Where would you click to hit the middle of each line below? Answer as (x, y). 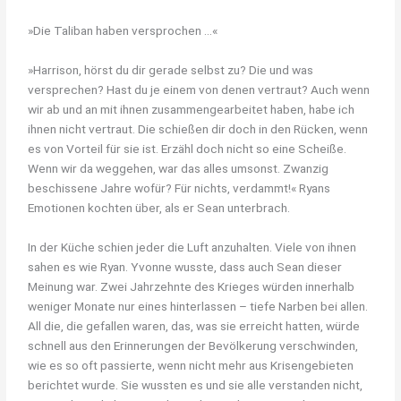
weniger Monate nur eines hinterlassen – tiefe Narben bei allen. (198, 306)
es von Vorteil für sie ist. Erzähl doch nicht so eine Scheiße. (188, 148)
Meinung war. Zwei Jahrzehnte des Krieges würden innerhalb (192, 286)
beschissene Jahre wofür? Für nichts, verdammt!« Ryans (179, 188)
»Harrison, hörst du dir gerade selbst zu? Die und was (171, 69)
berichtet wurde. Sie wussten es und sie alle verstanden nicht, (196, 384)
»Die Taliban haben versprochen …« (123, 30)
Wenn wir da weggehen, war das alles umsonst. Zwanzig (179, 168)
